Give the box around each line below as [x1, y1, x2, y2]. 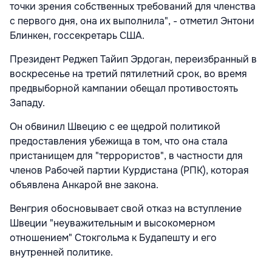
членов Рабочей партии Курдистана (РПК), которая [10, 163, 249, 177]
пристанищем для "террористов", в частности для [10, 149, 243, 162]
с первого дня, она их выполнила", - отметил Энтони [10, 14, 254, 27]
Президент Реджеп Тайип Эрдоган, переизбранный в [10, 52, 257, 66]
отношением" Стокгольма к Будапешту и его [10, 231, 217, 244]
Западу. [10, 96, 45, 109]
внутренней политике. [10, 245, 113, 259]
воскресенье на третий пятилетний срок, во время [10, 67, 247, 80]
